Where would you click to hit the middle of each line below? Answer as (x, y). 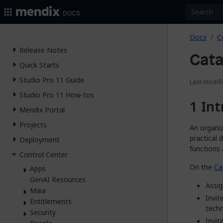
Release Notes (43, 50)
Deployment (40, 140)
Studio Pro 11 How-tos (57, 95)
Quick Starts (39, 65)
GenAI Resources (58, 179)
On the (202, 167)
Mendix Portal (42, 110)
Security (43, 212)
